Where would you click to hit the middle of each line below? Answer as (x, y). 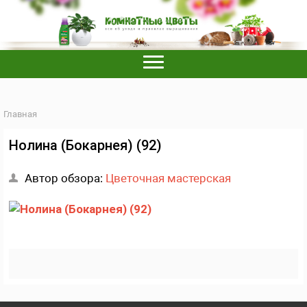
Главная (20, 114)
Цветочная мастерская (168, 178)
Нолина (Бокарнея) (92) (85, 145)
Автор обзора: (65, 178)
